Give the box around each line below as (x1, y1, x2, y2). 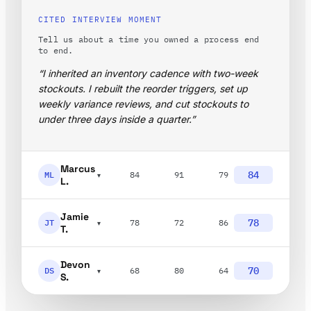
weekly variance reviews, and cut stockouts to (38, 97, 249, 110)
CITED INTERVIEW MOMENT (38, 14, 162, 24)
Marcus (60, 162, 95, 175)
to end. (38, 44, 74, 56)
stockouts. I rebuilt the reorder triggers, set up (38, 82, 248, 94)
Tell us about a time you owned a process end (38, 33, 260, 44)
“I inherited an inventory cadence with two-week (38, 67, 258, 79)
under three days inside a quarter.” (38, 112, 195, 125)
